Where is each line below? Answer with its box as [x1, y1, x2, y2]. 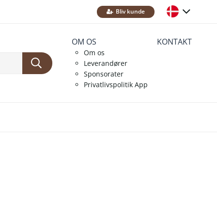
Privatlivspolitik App [84, 80, 148, 89]
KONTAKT [157, 36, 192, 47]
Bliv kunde [114, 7, 145, 15]
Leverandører [84, 59, 127, 68]
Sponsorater [84, 69, 124, 78]
